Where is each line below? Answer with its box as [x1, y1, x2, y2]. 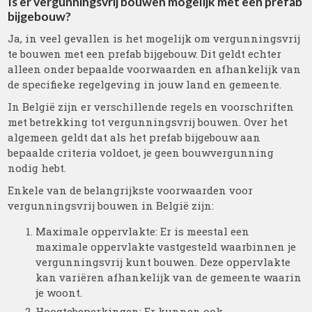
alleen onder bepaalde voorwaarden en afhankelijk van [8, 62, 302, 76]
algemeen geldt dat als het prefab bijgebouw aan [8, 130, 261, 144]
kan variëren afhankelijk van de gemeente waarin [36, 270, 302, 284]
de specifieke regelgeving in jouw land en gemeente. [8, 77, 282, 91]
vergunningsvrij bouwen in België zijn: [8, 198, 214, 212]
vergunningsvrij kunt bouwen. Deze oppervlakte [36, 255, 291, 269]
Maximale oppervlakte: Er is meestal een [36, 224, 250, 238]
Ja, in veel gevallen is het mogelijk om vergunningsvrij [8, 31, 301, 45]
